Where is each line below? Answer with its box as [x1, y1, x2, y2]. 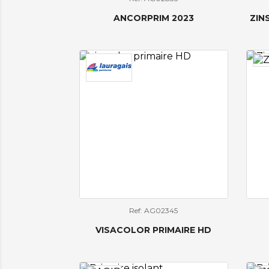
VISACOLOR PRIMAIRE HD [95, 224, 212, 235]
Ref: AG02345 [129, 205, 178, 215]
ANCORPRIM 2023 [113, 13, 194, 23]
